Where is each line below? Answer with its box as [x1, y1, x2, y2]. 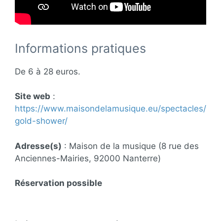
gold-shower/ [15, 116, 68, 126]
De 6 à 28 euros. [15, 66, 80, 76]
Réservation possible [15, 178, 102, 188]
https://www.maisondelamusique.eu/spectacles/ [15, 104, 206, 114]
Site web [15, 91, 50, 102]
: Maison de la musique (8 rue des [62, 141, 199, 151]
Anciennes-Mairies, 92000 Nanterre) [15, 153, 161, 163]
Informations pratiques [15, 40, 146, 56]
